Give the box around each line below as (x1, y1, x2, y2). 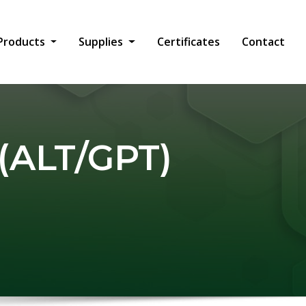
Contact (242, 34, 285, 50)
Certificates (157, 34, 220, 50)
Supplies (79, 34, 126, 50)
